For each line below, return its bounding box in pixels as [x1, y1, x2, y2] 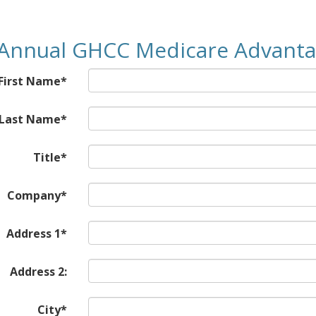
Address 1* [6, 226, 67, 241]
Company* [6, 188, 67, 203]
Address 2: [9, 264, 67, 279]
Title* [32, 150, 67, 165]
